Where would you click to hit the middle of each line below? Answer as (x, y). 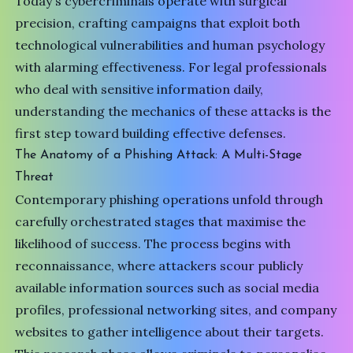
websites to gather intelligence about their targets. (170, 332)
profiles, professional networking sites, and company (176, 310)
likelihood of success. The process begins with (153, 244)
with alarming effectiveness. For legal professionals (171, 67)
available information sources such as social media (167, 288)
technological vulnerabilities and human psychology (170, 45)
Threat (35, 178)
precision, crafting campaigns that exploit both (158, 23)
